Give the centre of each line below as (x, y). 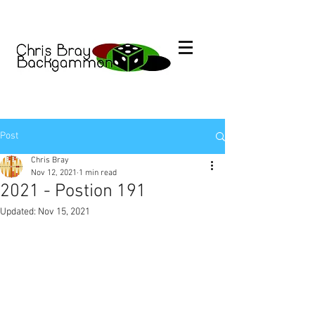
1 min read (98, 173)
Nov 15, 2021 (64, 212)
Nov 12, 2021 (54, 173)
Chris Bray (50, 160)
